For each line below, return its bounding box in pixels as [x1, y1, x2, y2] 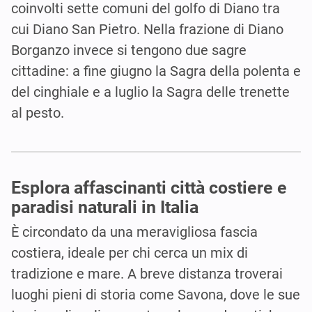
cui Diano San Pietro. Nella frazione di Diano [11, 20, 283, 38]
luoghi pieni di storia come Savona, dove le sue [11, 286, 300, 304]
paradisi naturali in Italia [11, 197, 198, 218]
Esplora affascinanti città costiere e [11, 178, 287, 198]
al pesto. [11, 104, 64, 121]
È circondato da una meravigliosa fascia [11, 224, 258, 241]
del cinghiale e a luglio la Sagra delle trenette [11, 83, 290, 100]
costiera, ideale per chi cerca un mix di [11, 244, 248, 262]
